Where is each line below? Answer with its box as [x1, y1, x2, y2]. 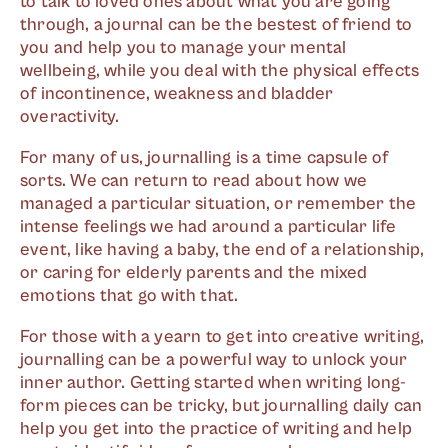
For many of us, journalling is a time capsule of [20, 147, 389, 168]
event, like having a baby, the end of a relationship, [20, 239, 425, 260]
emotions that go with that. [20, 285, 243, 306]
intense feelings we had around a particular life [20, 216, 397, 237]
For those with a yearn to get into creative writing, [20, 326, 425, 347]
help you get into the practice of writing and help [20, 418, 413, 439]
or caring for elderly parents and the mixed [20, 262, 368, 283]
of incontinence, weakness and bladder [20, 83, 334, 104]
